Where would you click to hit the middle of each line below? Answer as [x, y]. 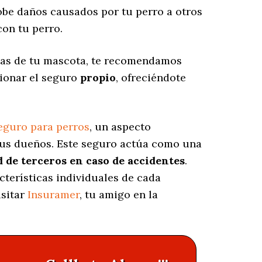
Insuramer [54, 195]
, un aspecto [120, 127]
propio [98, 78]
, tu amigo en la [119, 195]
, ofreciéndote [151, 78]
